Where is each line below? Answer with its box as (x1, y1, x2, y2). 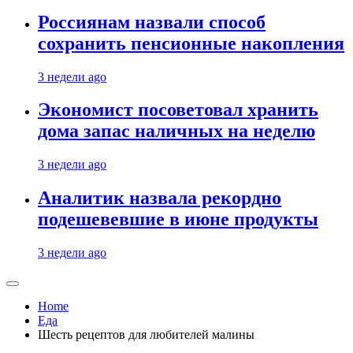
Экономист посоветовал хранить (38, 99, 318, 121)
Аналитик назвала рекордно (38, 188, 281, 209)
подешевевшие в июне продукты (38, 209, 318, 230)
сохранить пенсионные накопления (38, 32, 344, 54)
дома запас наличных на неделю (38, 121, 315, 142)
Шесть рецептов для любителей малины (38, 328, 255, 342)
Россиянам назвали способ (38, 11, 266, 32)
